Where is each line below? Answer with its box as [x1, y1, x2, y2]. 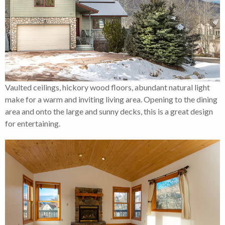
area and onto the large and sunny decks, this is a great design [5, 106, 213, 117]
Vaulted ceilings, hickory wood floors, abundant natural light [5, 82, 210, 92]
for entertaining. [5, 119, 60, 129]
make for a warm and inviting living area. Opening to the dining [5, 94, 217, 104]
